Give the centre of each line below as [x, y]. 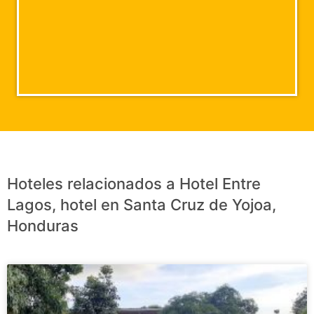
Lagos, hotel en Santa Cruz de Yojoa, [142, 205]
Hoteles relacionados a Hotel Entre [134, 184]
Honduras [43, 226]
